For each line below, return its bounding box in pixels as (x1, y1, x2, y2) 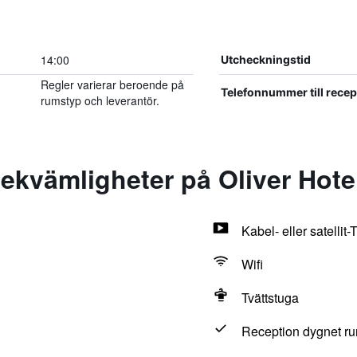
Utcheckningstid (220, 53, 311, 66)
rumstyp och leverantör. (40, 92, 159, 108)
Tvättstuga (241, 288, 299, 307)
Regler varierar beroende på (40, 76, 184, 92)
